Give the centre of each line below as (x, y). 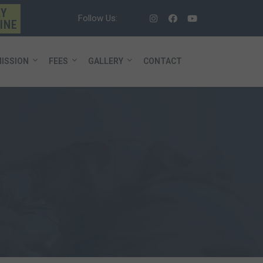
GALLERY (106, 61)
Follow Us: (98, 18)
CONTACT (163, 61)
